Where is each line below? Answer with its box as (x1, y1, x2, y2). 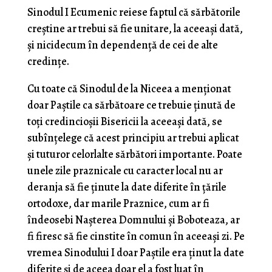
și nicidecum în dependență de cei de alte (27, 38, 218, 53)
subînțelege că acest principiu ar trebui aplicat (27, 131, 239, 146)
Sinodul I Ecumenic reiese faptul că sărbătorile (27, 5, 240, 20)
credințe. (27, 54, 69, 69)
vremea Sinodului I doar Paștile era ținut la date (27, 245, 244, 260)
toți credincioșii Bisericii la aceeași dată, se (27, 114, 222, 129)
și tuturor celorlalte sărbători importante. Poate (27, 147, 242, 162)
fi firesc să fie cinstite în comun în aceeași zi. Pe (27, 229, 245, 244)
